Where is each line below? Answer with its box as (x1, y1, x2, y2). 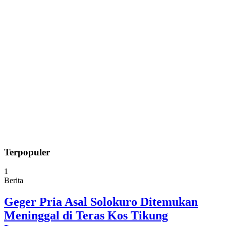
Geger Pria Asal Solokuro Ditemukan (4, 195, 198, 209)
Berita (4, 176, 23, 185)
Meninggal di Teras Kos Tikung (4, 209, 168, 222)
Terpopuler (4, 146, 50, 157)
